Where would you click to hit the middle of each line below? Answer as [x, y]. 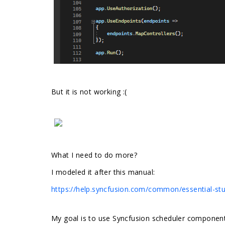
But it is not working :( [89, 92]
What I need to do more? [94, 155]
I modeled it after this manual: [103, 172]
